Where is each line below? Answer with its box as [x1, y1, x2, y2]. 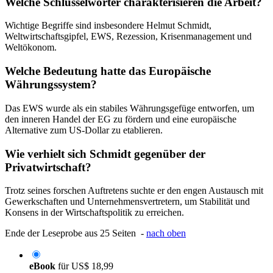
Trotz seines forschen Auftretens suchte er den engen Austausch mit [5, 185, 263, 196]
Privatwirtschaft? [5, 160, 91, 174]
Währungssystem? [5, 78, 97, 91]
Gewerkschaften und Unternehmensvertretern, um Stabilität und [5, 196, 250, 207]
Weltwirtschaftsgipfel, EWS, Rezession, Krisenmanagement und [5, 31, 252, 42]
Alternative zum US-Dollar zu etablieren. [5, 124, 163, 135]
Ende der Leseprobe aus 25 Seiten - [5, 228, 146, 239]
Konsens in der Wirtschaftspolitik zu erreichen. [5, 207, 184, 218]
